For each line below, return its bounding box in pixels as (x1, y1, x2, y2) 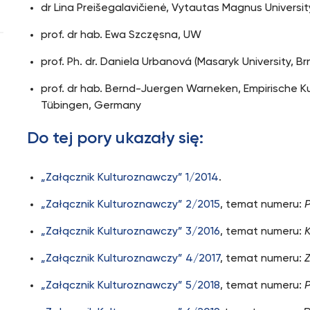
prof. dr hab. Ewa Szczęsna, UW (41, 30, 202, 41)
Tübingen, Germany (41, 100, 142, 111)
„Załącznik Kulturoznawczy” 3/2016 (41, 226, 221, 237)
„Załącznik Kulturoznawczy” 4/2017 (41, 253, 221, 264)
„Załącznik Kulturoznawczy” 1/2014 (41, 172, 219, 183)
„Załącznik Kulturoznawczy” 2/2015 (41, 199, 221, 210)
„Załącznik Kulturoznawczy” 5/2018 (41, 280, 221, 291)
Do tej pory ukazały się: (27, 130, 204, 147)
